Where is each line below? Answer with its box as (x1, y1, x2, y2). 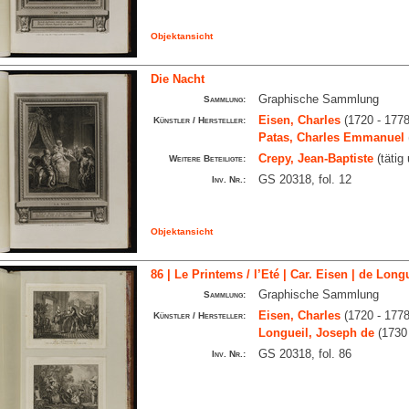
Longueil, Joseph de (257, 326, 374, 340)
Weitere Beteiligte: (168, 153, 246, 163)
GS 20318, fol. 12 (257, 173, 351, 186)
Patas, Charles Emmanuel (257, 131, 404, 144)
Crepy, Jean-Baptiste (257, 152, 373, 165)
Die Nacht (150, 72, 204, 86)
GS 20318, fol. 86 (257, 347, 351, 361)
